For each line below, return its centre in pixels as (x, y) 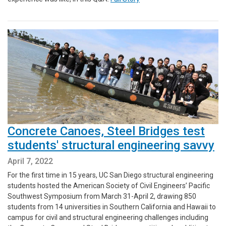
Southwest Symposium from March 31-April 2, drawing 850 (102, 196)
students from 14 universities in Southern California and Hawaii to (112, 207)
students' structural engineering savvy (111, 146)
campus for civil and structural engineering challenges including (108, 218)
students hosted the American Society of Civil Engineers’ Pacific (109, 186)
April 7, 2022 (30, 161)
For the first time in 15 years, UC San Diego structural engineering (110, 175)
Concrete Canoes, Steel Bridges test (106, 131)
